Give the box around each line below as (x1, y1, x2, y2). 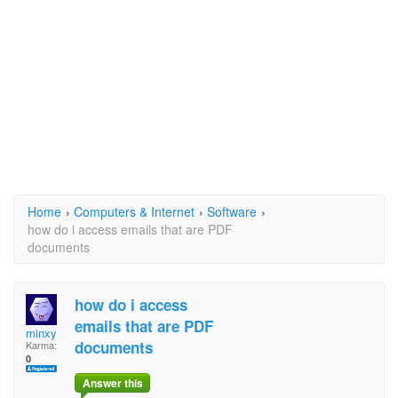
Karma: (26, 338, 57, 352)
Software (207, 203, 257, 220)
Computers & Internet (74, 203, 195, 220)
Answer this (82, 375, 143, 392)
